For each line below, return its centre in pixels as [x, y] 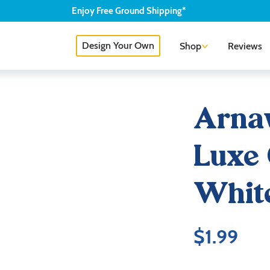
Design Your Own [118, 46]
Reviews [245, 46]
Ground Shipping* [150, 11]
